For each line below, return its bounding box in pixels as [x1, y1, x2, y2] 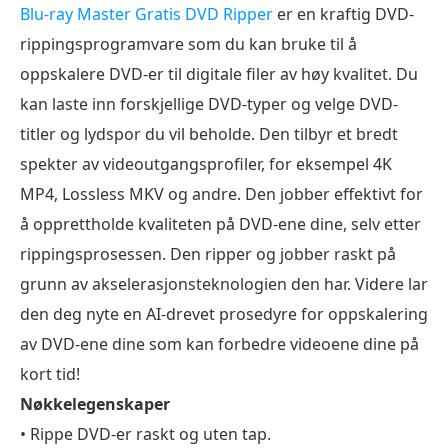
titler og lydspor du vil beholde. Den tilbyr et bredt [20, 122, 398, 145]
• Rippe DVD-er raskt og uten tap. [20, 422, 271, 445]
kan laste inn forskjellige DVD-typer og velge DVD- [20, 92, 398, 115]
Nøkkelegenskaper [20, 392, 170, 415]
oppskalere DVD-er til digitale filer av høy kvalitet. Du [20, 62, 418, 85]
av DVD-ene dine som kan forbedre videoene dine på [20, 332, 419, 355]
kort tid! [20, 362, 80, 385]
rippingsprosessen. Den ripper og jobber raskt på [20, 242, 396, 265]
